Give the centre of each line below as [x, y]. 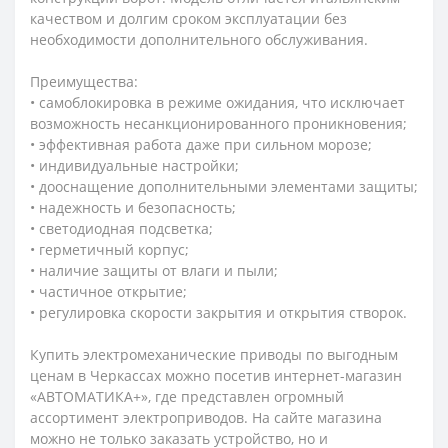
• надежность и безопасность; [133, 208]
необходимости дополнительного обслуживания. [199, 40]
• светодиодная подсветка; [121, 229]
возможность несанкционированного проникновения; [218, 124]
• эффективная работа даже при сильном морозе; [201, 145]
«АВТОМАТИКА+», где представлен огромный [187, 397]
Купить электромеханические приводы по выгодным [214, 355]
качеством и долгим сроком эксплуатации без [188, 19]
